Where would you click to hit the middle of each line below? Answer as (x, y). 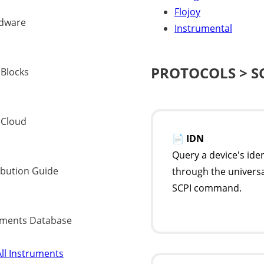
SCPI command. (207, 188)
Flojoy (187, 12)
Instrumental (203, 28)
